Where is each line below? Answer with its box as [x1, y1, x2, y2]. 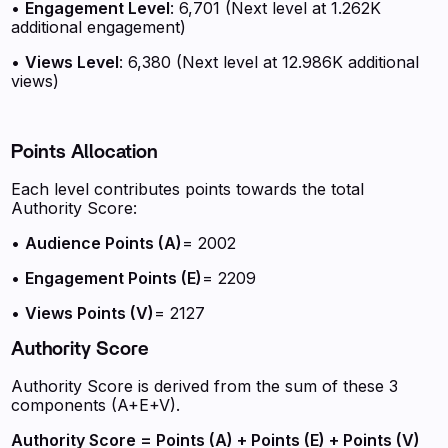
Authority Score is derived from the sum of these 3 [11, 376, 399, 396]
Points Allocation [11, 143, 159, 162]
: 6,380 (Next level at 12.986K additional [119, 52, 420, 72]
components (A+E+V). [11, 395, 181, 415]
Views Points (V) [25, 303, 155, 323]
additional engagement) [11, 17, 187, 37]
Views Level [25, 52, 120, 72]
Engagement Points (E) [25, 268, 203, 288]
